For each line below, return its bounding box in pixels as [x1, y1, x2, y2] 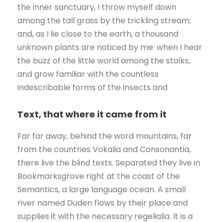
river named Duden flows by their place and [17, 197, 188, 209]
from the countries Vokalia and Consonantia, [17, 144, 191, 156]
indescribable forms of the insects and [17, 82, 167, 94]
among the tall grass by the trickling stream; [17, 15, 191, 27]
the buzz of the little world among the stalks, [17, 55, 190, 67]
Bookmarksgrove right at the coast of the [17, 170, 180, 182]
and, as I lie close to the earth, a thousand [17, 28, 178, 40]
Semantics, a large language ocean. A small [17, 184, 186, 196]
